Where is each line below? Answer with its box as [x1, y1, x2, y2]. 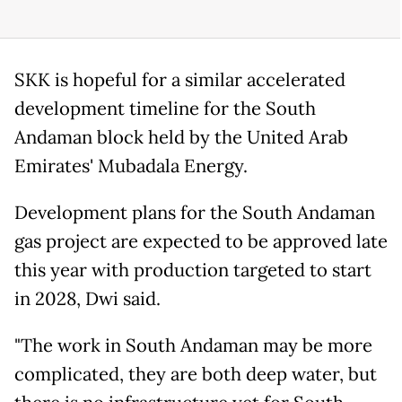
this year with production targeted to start [14, 258, 371, 283]
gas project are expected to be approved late [14, 230, 388, 254]
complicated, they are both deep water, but [14, 363, 377, 387]
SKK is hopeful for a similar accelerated [14, 68, 345, 92]
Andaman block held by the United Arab [14, 126, 348, 150]
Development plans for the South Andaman [14, 201, 375, 225]
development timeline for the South [14, 97, 316, 121]
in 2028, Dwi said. [14, 287, 161, 311]
